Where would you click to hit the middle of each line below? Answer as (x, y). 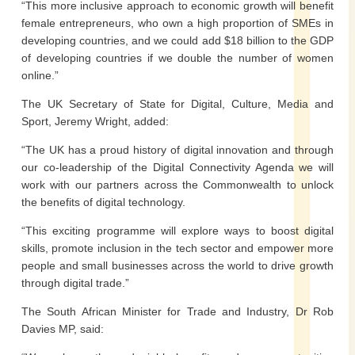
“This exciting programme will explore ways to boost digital (177, 231)
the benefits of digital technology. (103, 202)
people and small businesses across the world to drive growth (177, 265)
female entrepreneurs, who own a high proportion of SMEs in (177, 23)
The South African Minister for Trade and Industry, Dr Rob (177, 311)
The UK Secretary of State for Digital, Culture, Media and (177, 104)
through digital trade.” (75, 283)
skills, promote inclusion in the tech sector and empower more (177, 248)
